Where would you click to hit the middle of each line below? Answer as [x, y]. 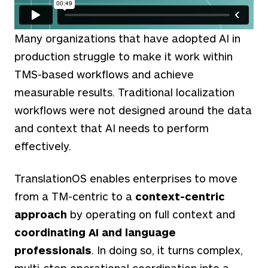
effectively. [44, 146]
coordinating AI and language [95, 232]
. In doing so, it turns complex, [167, 250]
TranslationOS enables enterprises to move [126, 178]
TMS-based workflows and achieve [104, 74]
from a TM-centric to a [75, 196]
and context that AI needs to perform [112, 128]
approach [41, 214]
